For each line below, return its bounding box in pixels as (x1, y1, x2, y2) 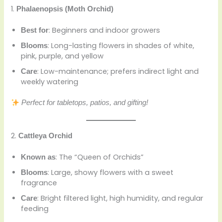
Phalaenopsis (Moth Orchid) (16, 4, 114, 13)
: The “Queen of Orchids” (55, 152, 144, 162)
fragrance (21, 177, 57, 188)
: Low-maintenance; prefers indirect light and (37, 66, 199, 76)
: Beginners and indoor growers (49, 25, 161, 35)
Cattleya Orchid (18, 131, 73, 140)
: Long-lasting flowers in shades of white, (48, 40, 195, 51)
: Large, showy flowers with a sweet (48, 167, 174, 177)
